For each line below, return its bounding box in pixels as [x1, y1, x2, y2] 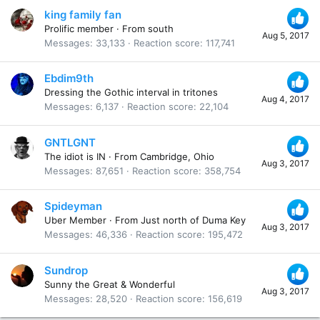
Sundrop [44, 263, 88, 277]
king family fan [44, 7, 121, 21]
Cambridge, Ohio [140, 150, 214, 162]
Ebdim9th [44, 71, 94, 86]
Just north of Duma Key [141, 214, 246, 226]
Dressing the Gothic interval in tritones [44, 86, 218, 99]
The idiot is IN [44, 150, 106, 162]
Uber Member [44, 214, 106, 226]
